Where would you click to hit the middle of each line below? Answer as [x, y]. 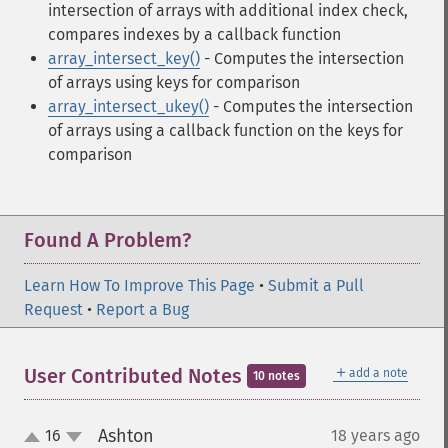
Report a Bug [142, 309]
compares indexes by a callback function [194, 34]
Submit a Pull [316, 285]
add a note [378, 373]
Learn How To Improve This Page [139, 285]
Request [53, 309]
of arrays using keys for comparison [174, 82]
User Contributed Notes [135, 376]
